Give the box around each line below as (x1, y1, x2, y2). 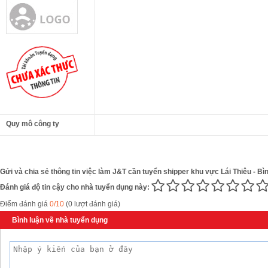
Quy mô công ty (6, 120, 59, 128)
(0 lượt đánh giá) (64, 200, 120, 208)
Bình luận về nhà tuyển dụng (12, 216, 108, 224)
